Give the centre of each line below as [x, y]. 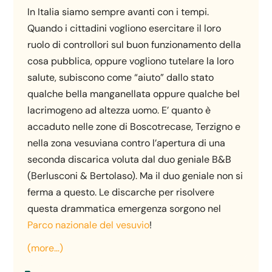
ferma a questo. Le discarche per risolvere [121, 192]
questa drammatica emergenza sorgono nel [124, 209]
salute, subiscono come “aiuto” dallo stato [121, 77]
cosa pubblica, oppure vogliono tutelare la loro [131, 61]
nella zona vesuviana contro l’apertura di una [127, 143]
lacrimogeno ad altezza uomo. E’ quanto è [119, 110]
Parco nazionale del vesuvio [89, 225]
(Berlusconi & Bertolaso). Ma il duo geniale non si [135, 176]
